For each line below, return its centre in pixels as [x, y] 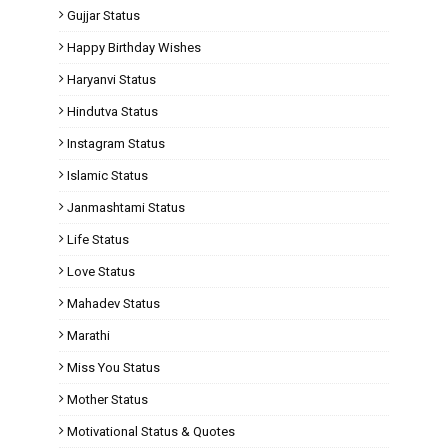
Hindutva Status [112, 111]
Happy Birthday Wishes [134, 47]
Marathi [88, 335]
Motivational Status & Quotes [151, 431]
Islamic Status [107, 175]
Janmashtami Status [126, 207]
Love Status [101, 271]
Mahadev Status [113, 303]
